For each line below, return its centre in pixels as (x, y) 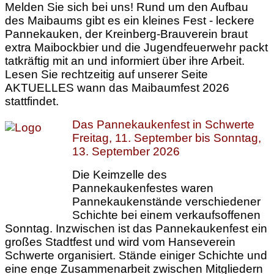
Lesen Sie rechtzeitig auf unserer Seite (106, 74)
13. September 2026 (126, 151)
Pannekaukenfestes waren (143, 188)
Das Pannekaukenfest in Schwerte (163, 124)
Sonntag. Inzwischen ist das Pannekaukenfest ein (136, 228)
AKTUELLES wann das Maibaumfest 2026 (117, 88)
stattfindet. (33, 101)
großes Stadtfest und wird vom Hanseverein (120, 242)
